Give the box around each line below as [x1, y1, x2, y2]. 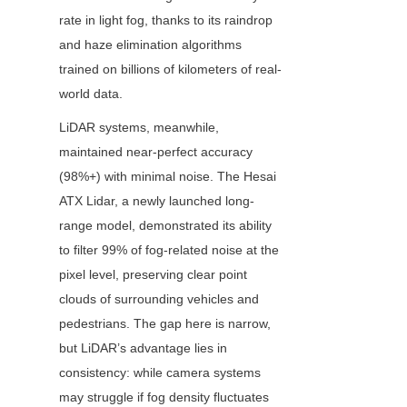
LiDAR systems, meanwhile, [59, 120, 219, 135]
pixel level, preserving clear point [59, 267, 247, 283]
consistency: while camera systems [59, 365, 261, 381]
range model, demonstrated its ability [59, 218, 272, 233]
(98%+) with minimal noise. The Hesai [59, 169, 276, 184]
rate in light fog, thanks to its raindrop [59, 13, 273, 28]
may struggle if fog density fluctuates [59, 390, 269, 405]
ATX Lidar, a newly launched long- [59, 194, 254, 209]
